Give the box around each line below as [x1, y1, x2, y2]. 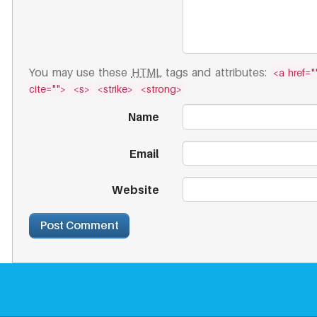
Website [111, 183, 159, 197]
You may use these [29, 66, 132, 80]
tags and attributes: [161, 66, 271, 80]
